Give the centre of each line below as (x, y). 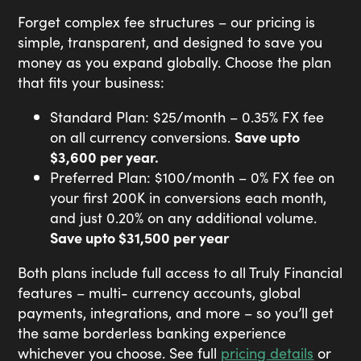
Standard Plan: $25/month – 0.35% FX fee (187, 117)
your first (81, 197)
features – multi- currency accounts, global (160, 293)
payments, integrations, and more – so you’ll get (176, 313)
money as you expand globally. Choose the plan (175, 62)
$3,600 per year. (105, 157)
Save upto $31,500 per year (140, 238)
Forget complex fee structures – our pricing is (167, 22)
